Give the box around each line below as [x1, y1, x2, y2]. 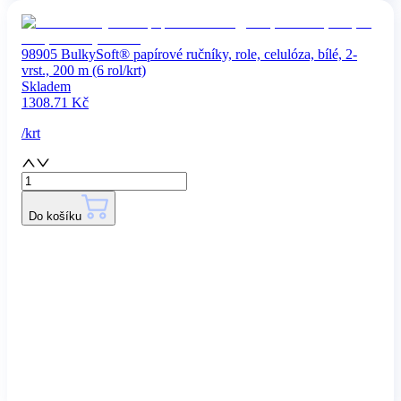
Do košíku [29, 209, 81, 223]
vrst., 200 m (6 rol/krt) [21, 62, 146, 78]
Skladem [21, 78, 71, 94]
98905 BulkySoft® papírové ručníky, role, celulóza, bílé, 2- [21, 46, 357, 62]
